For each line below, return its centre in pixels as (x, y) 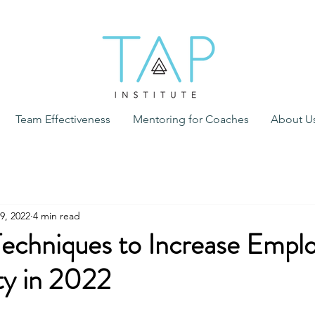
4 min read (57, 216)
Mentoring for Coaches (191, 119)
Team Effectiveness (63, 119)
